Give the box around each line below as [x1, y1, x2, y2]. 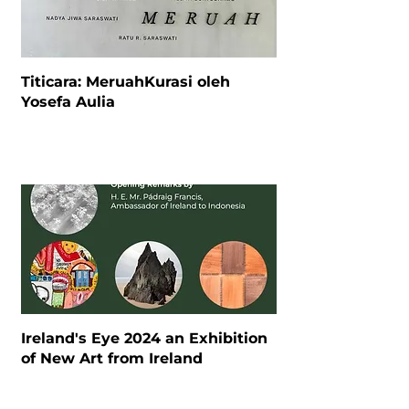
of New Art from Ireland [20, 349, 203, 367]
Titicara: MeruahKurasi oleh [20, 72, 230, 90]
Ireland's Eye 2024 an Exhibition [20, 329, 267, 347]
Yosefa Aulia [20, 92, 115, 110]
